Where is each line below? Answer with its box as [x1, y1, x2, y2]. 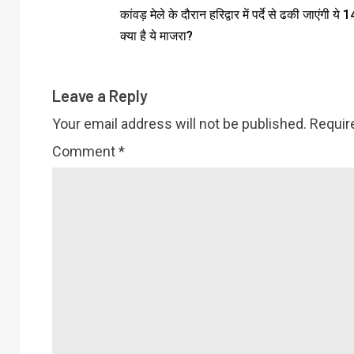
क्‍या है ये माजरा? [119, 28, 193, 43]
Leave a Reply [52, 85, 148, 105]
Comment [52, 142, 119, 160]
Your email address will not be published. [52, 115, 307, 132]
